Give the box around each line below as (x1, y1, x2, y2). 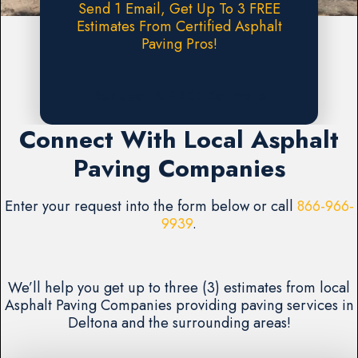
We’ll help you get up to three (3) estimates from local (8, 276, 350, 299)
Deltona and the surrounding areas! (67, 312, 291, 334)
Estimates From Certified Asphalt (76, 15, 282, 38)
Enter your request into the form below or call (4, 194, 297, 217)
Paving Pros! (141, 33, 217, 55)
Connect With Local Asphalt (19, 121, 339, 157)
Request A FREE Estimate (91, 85, 267, 107)
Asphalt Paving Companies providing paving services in (4, 294, 354, 316)
